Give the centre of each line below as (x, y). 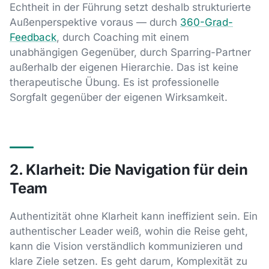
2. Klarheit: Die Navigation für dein (129, 169)
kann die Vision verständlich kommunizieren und (126, 246)
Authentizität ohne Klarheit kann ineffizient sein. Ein (134, 216)
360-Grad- (207, 22)
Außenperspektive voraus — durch (95, 22)
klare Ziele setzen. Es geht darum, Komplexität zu (128, 261)
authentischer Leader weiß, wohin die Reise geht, (129, 231)
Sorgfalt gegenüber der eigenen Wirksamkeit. (119, 97)
